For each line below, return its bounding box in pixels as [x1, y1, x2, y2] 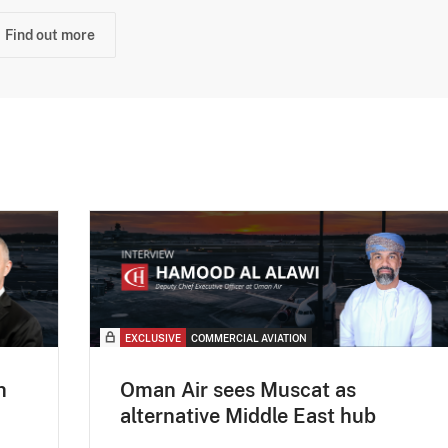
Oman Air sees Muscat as [120, 378, 356, 403]
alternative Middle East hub [120, 404, 376, 429]
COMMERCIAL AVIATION [191, 332, 307, 345]
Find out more [5, 26, 95, 43]
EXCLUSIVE [125, 332, 181, 345]
